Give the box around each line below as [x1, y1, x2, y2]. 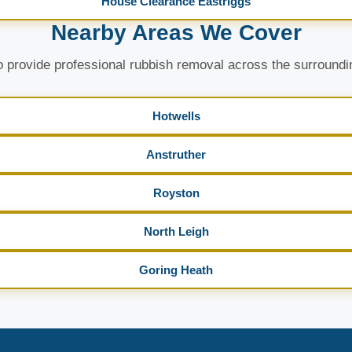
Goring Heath [139, 263, 213, 277]
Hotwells [152, 109, 200, 123]
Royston [152, 186, 200, 200]
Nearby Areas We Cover [50, 20, 302, 45]
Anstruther [146, 148, 206, 161]
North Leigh [143, 225, 209, 238]
